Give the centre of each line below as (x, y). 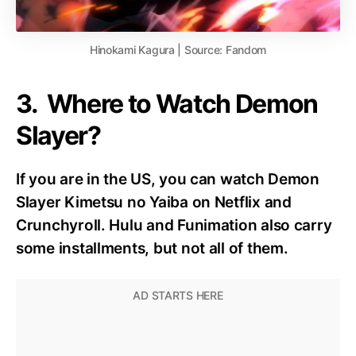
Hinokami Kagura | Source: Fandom (178, 50)
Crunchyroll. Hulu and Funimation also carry (174, 226)
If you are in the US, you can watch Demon (168, 180)
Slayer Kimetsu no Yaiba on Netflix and (154, 203)
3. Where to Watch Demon (167, 104)
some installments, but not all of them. (152, 249)
